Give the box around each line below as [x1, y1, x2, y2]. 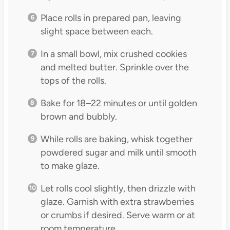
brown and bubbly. [40, 111, 117, 123]
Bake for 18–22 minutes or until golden [40, 98, 197, 109]
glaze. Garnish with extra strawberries [40, 196, 194, 208]
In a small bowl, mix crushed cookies [40, 48, 187, 60]
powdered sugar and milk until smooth [40, 147, 197, 159]
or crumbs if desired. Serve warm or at [40, 209, 195, 221]
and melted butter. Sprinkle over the [40, 62, 189, 73]
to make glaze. [40, 160, 100, 172]
